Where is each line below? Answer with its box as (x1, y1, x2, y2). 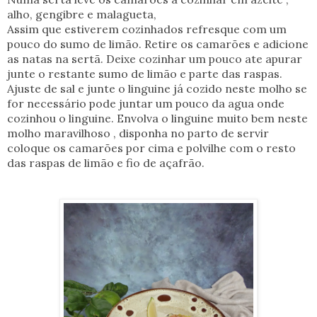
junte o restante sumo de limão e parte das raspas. (7, 66, 285, 81)
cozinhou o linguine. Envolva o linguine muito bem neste (7, 110, 308, 125)
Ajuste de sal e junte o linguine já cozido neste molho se (7, 81, 307, 96)
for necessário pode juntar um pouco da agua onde (7, 96, 284, 110)
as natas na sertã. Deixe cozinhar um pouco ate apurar (7, 51, 302, 66)
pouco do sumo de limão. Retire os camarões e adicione (7, 36, 309, 51)
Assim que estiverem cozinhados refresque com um (7, 21, 287, 36)
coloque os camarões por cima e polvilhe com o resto (7, 140, 296, 155)
